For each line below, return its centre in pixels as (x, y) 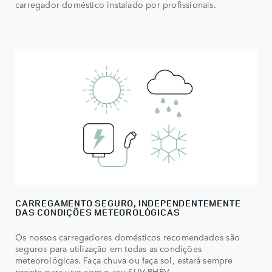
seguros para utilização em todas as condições (108, 248)
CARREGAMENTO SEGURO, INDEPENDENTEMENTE (128, 203)
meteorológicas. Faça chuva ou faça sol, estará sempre (124, 260)
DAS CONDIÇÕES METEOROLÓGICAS (98, 212)
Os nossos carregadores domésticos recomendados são (128, 236)
